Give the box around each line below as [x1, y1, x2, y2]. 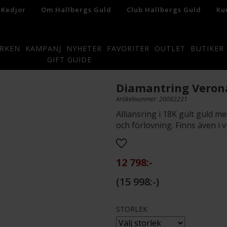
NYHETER [66, 44, 102, 53]
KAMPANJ [25, 44, 61, 53]
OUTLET [154, 44, 185, 53]
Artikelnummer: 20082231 [116, 95, 187, 103]
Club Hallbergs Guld [126, 5, 201, 14]
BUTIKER [190, 44, 224, 53]
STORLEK [116, 204, 147, 214]
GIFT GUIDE [47, 55, 92, 64]
